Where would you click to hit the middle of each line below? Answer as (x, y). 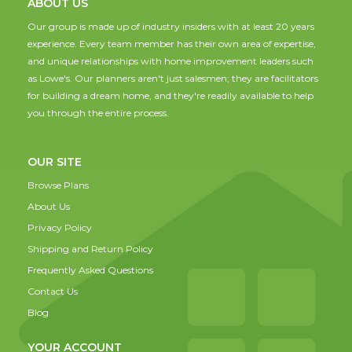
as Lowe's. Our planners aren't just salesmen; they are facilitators (173, 78)
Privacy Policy (60, 227)
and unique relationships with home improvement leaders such (170, 60)
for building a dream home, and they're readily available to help (170, 95)
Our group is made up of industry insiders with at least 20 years (171, 26)
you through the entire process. (98, 112)
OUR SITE (55, 161)
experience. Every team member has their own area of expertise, (172, 43)
